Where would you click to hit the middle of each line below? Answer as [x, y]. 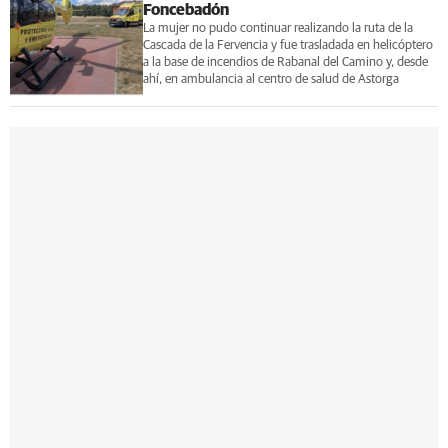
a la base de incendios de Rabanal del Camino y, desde [285, 62]
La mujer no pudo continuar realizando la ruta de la [277, 28]
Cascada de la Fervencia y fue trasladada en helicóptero [287, 45]
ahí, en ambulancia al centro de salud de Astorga [270, 79]
